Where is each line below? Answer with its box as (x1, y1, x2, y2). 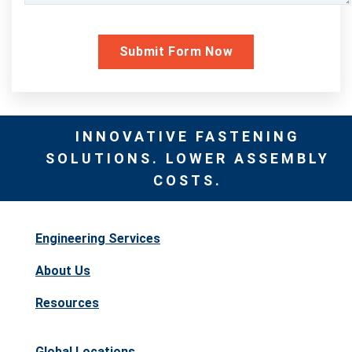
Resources (35, 295, 99, 310)
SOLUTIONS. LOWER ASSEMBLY (46, 149, 330, 167)
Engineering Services (35, 230, 160, 246)
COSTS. (153, 171, 222, 189)
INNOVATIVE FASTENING (75, 127, 300, 145)
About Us (35, 262, 90, 278)
